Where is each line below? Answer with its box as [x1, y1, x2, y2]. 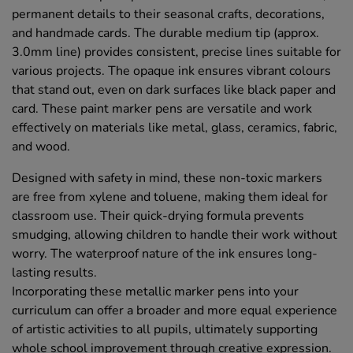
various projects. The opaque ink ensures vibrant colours [12, 61, 331, 80]
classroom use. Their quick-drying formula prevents [12, 206, 304, 225]
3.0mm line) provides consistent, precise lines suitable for [12, 43, 341, 61]
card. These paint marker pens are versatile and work [12, 99, 312, 117]
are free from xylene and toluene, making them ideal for [12, 188, 328, 206]
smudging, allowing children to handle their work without [12, 225, 337, 243]
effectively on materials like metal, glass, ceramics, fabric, [12, 118, 337, 136]
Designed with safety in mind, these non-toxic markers [12, 169, 322, 187]
